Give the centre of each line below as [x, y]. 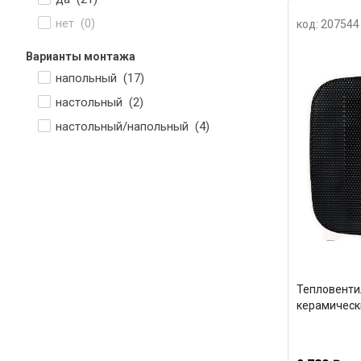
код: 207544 [328, 25]
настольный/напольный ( [127, 127]
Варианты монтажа [81, 56]
